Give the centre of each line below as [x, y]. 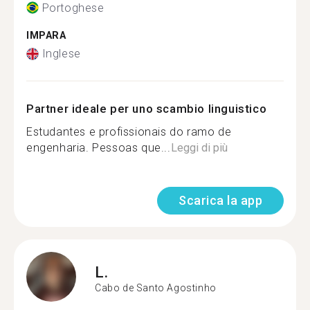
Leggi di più [199, 148]
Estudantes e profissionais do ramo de [129, 132]
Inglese [61, 54]
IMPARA [46, 35]
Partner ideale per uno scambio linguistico [147, 109]
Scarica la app [220, 200]
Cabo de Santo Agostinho [156, 288]
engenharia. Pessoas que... [99, 148]
